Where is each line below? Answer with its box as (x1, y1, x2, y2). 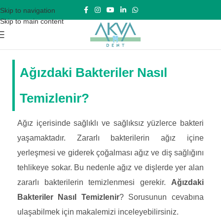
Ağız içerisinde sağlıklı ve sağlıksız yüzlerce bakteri (17, 119, 204, 127)
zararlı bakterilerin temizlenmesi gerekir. (17, 178, 171, 186)
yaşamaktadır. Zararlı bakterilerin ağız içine (17, 134, 204, 142)
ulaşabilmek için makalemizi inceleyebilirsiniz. (17, 208, 179, 216)
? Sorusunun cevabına (119, 193, 204, 201)
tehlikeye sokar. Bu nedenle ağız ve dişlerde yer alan (17, 163, 204, 172)
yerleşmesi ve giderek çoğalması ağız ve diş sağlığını (17, 148, 204, 157)
